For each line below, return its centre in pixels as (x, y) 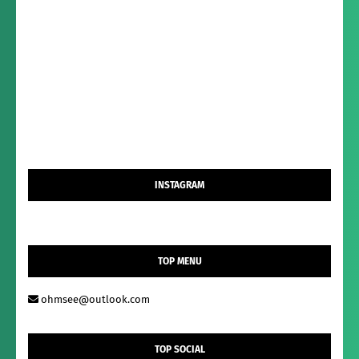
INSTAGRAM (179, 186)
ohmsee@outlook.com (94, 300)
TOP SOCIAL (179, 350)
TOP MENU (179, 262)
